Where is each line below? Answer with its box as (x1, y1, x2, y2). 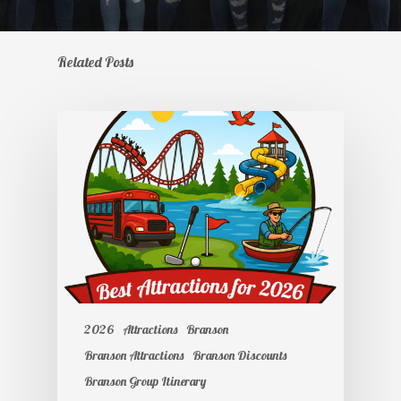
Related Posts (57, 53, 133, 72)
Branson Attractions (84, 346, 183, 363)
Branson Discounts (192, 346, 286, 363)
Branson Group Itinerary (84, 372, 206, 389)
